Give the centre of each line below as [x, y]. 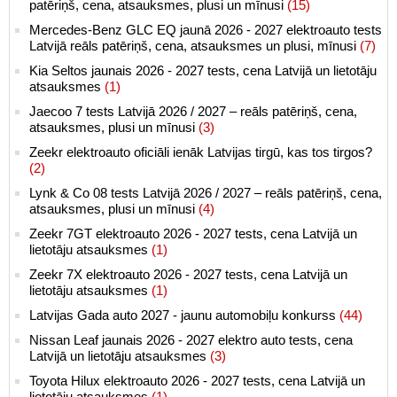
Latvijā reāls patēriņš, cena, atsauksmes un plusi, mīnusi [195, 45]
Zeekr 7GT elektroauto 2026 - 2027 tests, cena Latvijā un [193, 233]
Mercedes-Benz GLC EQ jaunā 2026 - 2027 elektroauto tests [206, 29]
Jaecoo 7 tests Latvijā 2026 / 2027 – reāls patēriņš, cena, [193, 111]
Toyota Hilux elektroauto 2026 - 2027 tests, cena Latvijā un [197, 380]
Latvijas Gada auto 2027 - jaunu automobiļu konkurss [184, 315]
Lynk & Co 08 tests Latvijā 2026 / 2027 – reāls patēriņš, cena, [206, 192]
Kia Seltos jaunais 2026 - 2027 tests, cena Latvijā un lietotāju [203, 70]
